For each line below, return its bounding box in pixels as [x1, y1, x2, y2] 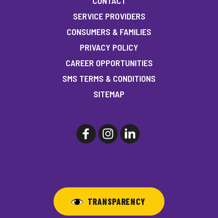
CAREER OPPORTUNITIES [65, 57, 153, 68]
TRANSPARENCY [87, 196, 145, 207]
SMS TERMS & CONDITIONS [62, 73, 156, 84]
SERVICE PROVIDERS [73, 10, 145, 21]
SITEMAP [93, 88, 125, 99]
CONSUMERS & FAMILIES [67, 26, 151, 37]
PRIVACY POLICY [80, 41, 138, 53]
